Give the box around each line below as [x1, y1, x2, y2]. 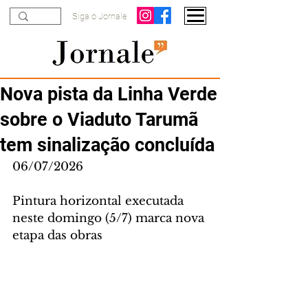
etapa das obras [12, 228, 102, 243]
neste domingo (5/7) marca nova [12, 211, 208, 225]
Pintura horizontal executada [12, 194, 187, 208]
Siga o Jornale [72, 11, 127, 21]
